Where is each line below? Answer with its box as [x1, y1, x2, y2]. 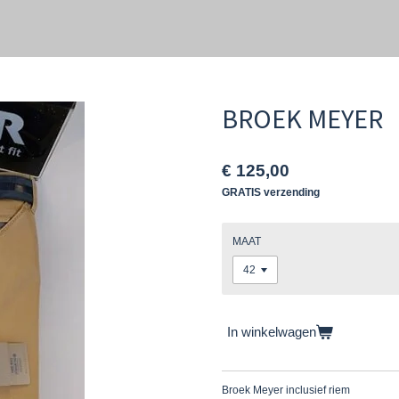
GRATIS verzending [222, 186, 320, 199]
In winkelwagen [227, 324, 316, 340]
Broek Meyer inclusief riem [222, 384, 350, 396]
